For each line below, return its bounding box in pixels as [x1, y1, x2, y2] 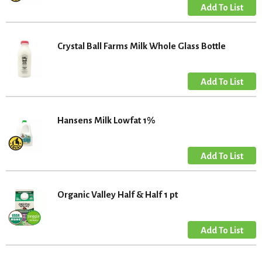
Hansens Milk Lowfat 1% [57, 115, 156, 125]
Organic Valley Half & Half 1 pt [57, 189, 178, 199]
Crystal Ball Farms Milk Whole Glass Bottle [57, 41, 226, 51]
